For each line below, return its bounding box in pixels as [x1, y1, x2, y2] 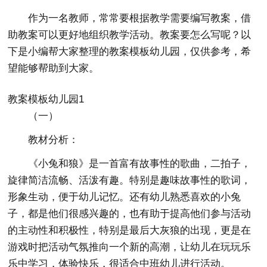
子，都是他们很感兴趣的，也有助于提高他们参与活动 [8, 208, 252, 219]
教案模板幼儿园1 [8, 94, 85, 105]
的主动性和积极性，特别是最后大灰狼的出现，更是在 [8, 225, 252, 236]
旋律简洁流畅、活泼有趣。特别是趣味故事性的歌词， [8, 175, 252, 186]
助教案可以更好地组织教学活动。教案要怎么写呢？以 [8, 29, 252, 41]
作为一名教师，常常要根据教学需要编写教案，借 [28, 13, 252, 24]
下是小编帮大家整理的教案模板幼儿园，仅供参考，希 [8, 46, 252, 57]
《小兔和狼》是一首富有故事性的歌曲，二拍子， [28, 158, 252, 169]
